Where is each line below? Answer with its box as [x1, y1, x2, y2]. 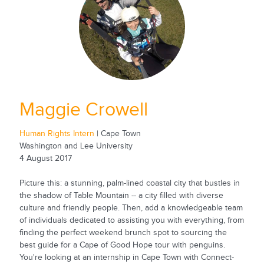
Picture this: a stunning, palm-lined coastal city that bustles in [19, 178, 240, 188]
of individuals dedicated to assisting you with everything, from [19, 215, 244, 225]
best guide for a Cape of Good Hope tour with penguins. [19, 240, 225, 250]
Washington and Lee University [19, 141, 133, 151]
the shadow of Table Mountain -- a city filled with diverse [19, 190, 223, 200]
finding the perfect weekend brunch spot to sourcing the [19, 227, 227, 237]
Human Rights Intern [19, 128, 94, 138]
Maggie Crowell [19, 98, 148, 121]
